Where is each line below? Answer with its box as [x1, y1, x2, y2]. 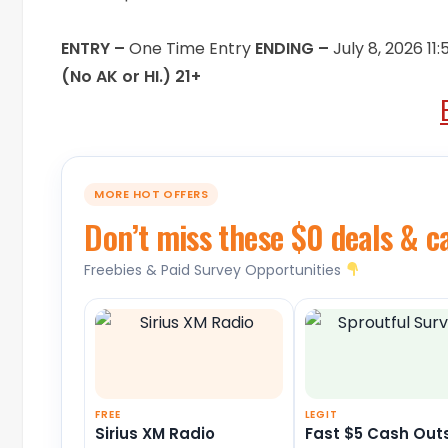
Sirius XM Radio [95, 422, 216, 444]
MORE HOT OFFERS [94, 186, 209, 203]
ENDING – [255, 37, 334, 61]
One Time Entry [129, 37, 256, 61]
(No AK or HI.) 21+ [61, 65, 202, 89]
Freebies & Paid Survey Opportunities [84, 259, 346, 280]
